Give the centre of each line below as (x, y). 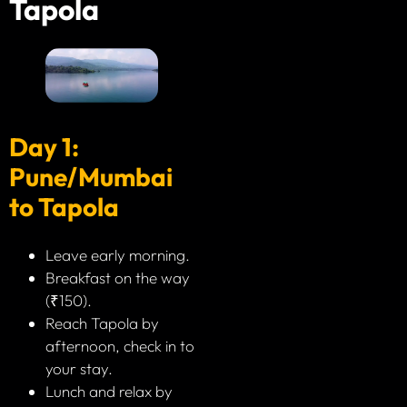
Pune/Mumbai (91, 177)
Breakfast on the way (118, 278)
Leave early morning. (118, 255)
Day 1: (44, 147)
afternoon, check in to (120, 346)
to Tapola (64, 207)
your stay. (79, 369)
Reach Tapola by (102, 323)
